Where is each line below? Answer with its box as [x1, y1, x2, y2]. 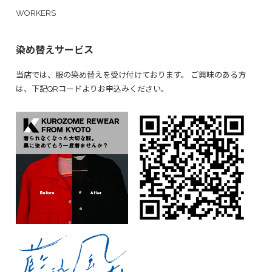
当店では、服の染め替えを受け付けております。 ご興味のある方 [16, 70, 246, 80]
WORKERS [16, 8, 56, 18]
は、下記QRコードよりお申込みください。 [16, 84, 169, 93]
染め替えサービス [16, 44, 93, 56]
